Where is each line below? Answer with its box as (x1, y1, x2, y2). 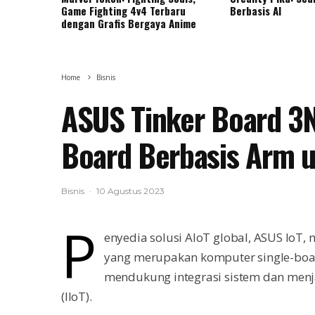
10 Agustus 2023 (96, 186, 165, 197)
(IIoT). (61, 288, 92, 305)
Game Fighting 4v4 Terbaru (61, 3, 186, 19)
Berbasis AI (230, 3, 281, 19)
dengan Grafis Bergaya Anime (61, 15, 196, 32)
